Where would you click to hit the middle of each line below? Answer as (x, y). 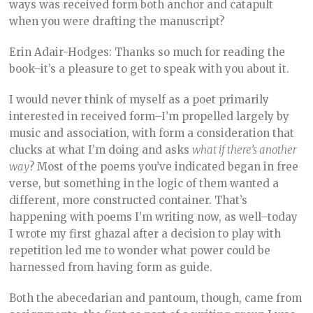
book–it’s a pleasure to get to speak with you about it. (150, 69)
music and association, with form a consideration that (152, 133)
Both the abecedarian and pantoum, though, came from (156, 298)
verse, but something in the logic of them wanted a (144, 184)
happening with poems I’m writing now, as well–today (154, 217)
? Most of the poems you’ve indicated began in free (164, 167)
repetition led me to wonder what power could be (140, 251)
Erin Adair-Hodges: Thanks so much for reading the (147, 52)
